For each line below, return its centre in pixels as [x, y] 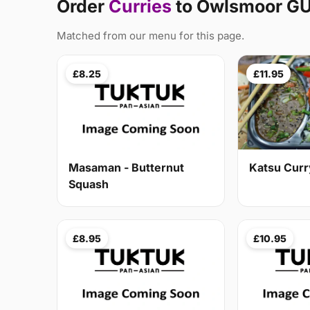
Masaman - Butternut [126, 168]
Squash [89, 184]
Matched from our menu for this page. [151, 36]
